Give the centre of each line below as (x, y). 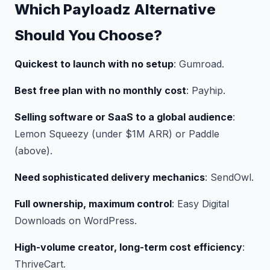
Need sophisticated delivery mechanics (110, 177)
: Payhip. (206, 90)
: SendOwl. (229, 177)
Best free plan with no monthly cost (100, 90)
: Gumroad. (199, 64)
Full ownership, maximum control (93, 204)
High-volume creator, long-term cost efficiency (128, 247)
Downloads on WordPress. (76, 221)
